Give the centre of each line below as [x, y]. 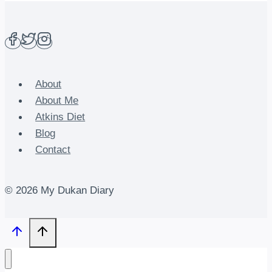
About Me [57, 101]
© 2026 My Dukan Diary [59, 190]
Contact [53, 150]
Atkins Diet [60, 117]
